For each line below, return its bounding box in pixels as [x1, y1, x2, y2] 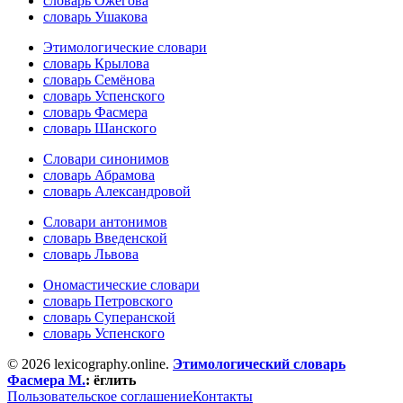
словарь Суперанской [43, 309, 175, 326]
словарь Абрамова [43, 167, 155, 184]
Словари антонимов [43, 214, 167, 230]
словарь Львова [43, 246, 139, 263]
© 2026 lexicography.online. [7, 356, 173, 372]
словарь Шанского [43, 121, 157, 137]
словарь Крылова [43, 56, 149, 72]
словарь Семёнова [43, 72, 155, 88]
